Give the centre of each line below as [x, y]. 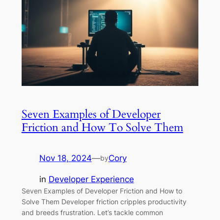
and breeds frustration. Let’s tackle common [92, 213]
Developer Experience [91, 179]
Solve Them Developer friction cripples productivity [104, 202]
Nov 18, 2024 [65, 158]
